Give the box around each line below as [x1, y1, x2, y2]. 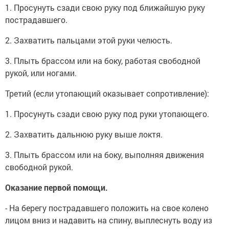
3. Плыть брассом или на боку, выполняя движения [5, 149, 204, 160]
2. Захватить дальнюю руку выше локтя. [5, 129, 163, 140]
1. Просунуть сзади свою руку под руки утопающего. [5, 108, 209, 119]
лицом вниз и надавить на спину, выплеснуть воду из [5, 215, 212, 225]
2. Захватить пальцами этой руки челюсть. [5, 35, 172, 45]
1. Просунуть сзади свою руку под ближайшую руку [5, 2, 205, 13]
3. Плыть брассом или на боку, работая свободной [5, 55, 200, 66]
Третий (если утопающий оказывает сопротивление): [5, 88, 209, 99]
